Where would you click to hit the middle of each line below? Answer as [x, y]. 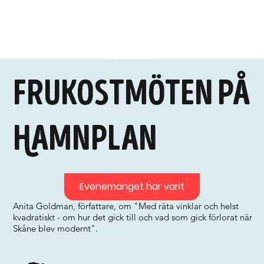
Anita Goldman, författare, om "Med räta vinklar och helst [126, 206]
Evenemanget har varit [132, 187]
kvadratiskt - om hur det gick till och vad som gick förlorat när [133, 217]
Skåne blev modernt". [56, 228]
